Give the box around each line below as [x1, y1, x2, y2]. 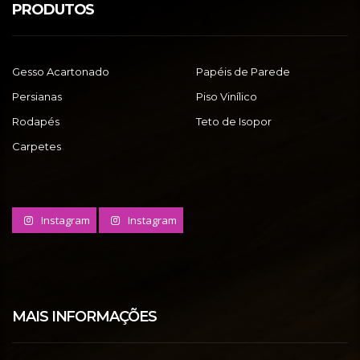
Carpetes [12, 140, 61, 153]
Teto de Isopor [196, 115, 272, 128]
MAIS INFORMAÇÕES [12, 308, 157, 325]
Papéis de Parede [196, 65, 290, 78]
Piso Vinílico [196, 90, 257, 103]
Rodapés [12, 115, 59, 128]
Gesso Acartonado [12, 65, 109, 78]
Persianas [12, 90, 62, 103]
